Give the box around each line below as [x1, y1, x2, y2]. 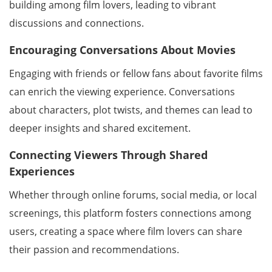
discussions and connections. [9, 16, 144, 30]
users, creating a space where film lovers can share [9, 225, 242, 238]
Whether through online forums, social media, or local [9, 188, 257, 202]
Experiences [9, 164, 75, 178]
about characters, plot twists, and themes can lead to [9, 103, 253, 117]
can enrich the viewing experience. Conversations [9, 85, 235, 98]
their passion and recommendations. [9, 243, 179, 256]
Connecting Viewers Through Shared [9, 148, 208, 162]
